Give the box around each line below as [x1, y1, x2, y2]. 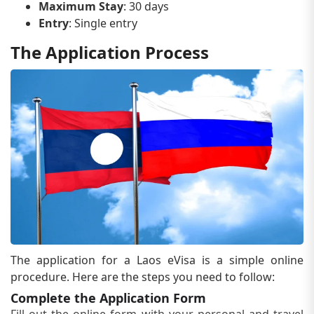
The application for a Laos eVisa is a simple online [11, 252, 303, 268]
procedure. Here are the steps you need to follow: [11, 268, 275, 285]
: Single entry [69, 15, 137, 31]
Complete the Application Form [11, 289, 206, 306]
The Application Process [11, 40, 209, 64]
